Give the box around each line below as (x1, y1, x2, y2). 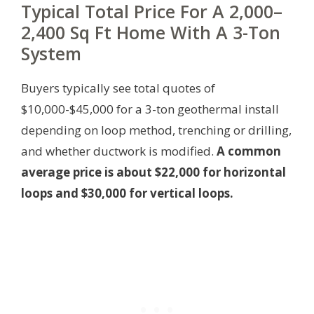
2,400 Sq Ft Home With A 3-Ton (21, 20, 280, 45)
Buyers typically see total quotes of (21, 80, 215, 97)
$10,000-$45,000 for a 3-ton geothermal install (21, 101, 279, 118)
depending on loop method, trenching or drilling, (21, 122, 292, 139)
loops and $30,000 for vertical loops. (21, 185, 233, 202)
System (21, 41, 81, 66)
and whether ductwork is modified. (21, 143, 217, 160)
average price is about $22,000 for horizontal (21, 164, 286, 181)
